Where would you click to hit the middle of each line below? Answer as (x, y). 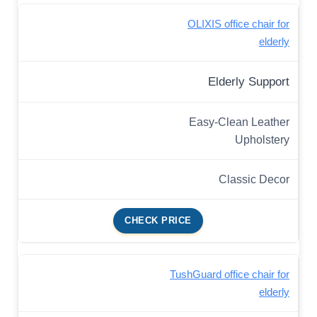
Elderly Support (249, 82)
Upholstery (262, 140)
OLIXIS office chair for (238, 24)
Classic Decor (254, 179)
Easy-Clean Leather (239, 122)
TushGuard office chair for (230, 275)
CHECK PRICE (158, 221)
